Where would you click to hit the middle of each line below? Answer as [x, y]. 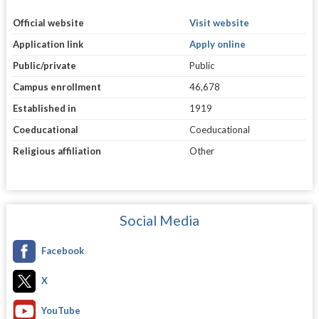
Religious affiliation [57, 151]
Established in [44, 108]
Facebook [62, 250]
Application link [48, 44]
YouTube [61, 310]
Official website [48, 22]
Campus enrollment [57, 87]
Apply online [217, 44]
